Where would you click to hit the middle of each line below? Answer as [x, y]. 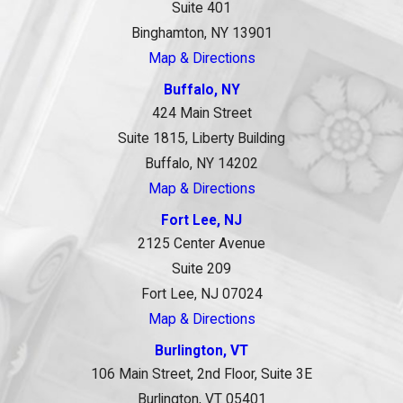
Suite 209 [201, 269]
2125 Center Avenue [201, 244]
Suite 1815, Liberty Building [201, 139]
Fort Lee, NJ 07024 [201, 295]
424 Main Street [201, 114]
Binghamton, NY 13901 [201, 34]
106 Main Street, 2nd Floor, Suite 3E [201, 375]
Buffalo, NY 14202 [201, 164]
